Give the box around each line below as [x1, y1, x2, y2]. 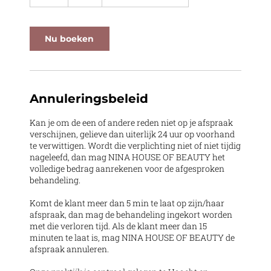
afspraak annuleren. [29, 243, 109, 255]
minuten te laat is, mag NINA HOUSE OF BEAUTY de [29, 232, 235, 244]
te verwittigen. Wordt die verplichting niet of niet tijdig [29, 140, 241, 152]
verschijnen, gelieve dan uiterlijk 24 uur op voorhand [29, 128, 235, 140]
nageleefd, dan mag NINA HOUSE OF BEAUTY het [29, 151, 225, 163]
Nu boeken [45, 33, 94, 45]
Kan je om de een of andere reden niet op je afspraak [29, 117, 233, 129]
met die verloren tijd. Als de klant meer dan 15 [29, 220, 207, 232]
